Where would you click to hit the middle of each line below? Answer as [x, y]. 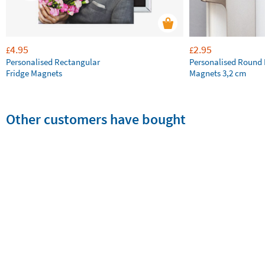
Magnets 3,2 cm [218, 73]
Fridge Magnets [34, 73]
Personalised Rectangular [53, 62]
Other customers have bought [96, 119]
